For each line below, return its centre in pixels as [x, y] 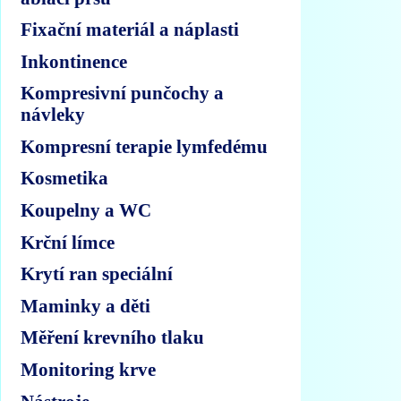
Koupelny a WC [86, 210]
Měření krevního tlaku [113, 337]
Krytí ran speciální [97, 274]
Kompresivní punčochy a [123, 93]
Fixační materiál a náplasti [130, 30]
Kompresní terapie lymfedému [145, 146]
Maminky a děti [86, 305]
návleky [53, 115]
